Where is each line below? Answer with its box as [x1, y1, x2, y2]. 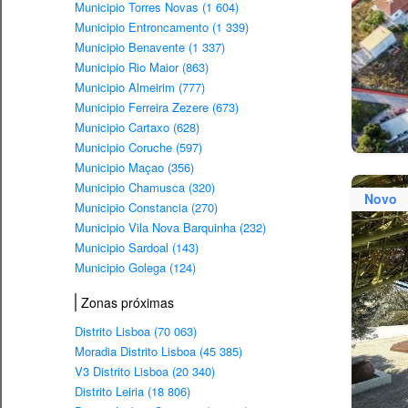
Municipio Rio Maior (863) [75, 58, 209, 76]
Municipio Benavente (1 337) [75, 38, 225, 56]
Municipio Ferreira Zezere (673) [75, 98, 239, 117]
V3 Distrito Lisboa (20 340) [75, 362, 215, 381]
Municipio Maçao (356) [75, 158, 194, 177]
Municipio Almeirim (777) [75, 78, 205, 97]
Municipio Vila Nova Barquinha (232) [75, 219, 266, 237]
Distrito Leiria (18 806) [75, 382, 190, 401]
